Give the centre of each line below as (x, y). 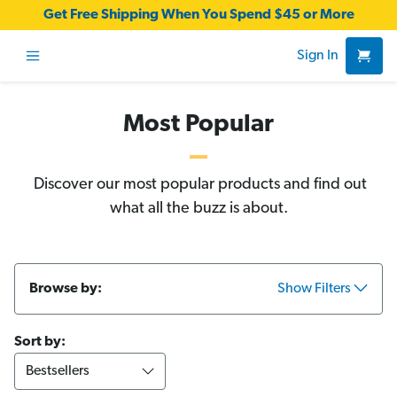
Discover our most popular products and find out (198, 185)
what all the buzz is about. (198, 209)
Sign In (318, 56)
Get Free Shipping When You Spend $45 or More (198, 15)
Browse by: (66, 289)
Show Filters (315, 289)
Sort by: (40, 342)
